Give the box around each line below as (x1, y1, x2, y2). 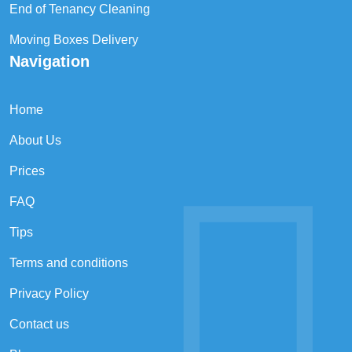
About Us (9, 134, 61, 147)
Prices (9, 164, 45, 178)
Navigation (9, 53, 90, 70)
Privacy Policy (9, 287, 89, 300)
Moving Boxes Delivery (9, 33, 138, 46)
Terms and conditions (9, 256, 128, 269)
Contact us (9, 317, 69, 331)
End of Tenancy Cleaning (9, 2, 150, 16)
